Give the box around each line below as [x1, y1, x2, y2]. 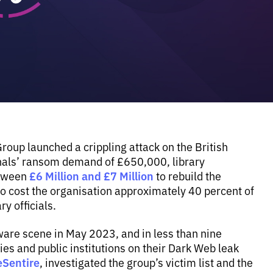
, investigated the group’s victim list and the [40, 255, 253, 269]
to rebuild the [154, 168, 221, 183]
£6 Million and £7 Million [29, 168, 154, 183]
